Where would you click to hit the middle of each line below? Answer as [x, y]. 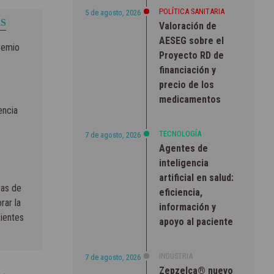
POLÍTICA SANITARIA [191, 11]
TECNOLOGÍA [180, 133]
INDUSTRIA [176, 256]
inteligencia [183, 163]
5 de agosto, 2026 [113, 12]
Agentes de [183, 148]
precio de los [186, 84]
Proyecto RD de [191, 55]
